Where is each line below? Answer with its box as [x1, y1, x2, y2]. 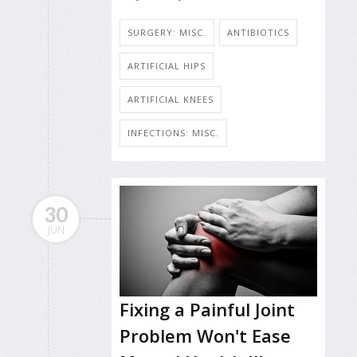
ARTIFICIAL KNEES [127, 92, 214, 105]
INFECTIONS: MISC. [127, 126, 219, 139]
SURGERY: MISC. [127, 25, 206, 38]
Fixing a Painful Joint [120, 296, 295, 321]
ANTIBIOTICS [227, 25, 289, 38]
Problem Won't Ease [120, 323, 291, 347]
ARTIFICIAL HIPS [127, 59, 206, 72]
